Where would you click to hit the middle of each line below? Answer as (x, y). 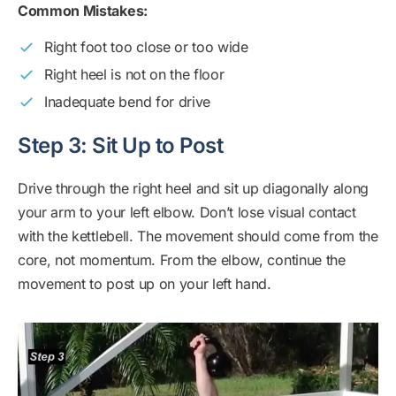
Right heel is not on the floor (134, 75)
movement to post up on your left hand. (145, 284)
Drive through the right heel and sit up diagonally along (194, 189)
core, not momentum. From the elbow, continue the (182, 260)
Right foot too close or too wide (146, 47)
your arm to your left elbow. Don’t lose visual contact (187, 213)
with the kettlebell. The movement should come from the (198, 236)
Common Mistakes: (83, 11)
